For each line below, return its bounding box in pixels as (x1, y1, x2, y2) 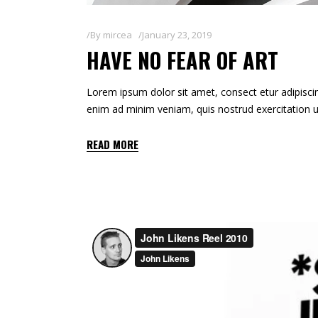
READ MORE (87, 136, 138, 152)
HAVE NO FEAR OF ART (87, 44, 278, 77)
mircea (103, 28, 132, 42)
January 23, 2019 (142, 28, 212, 42)
